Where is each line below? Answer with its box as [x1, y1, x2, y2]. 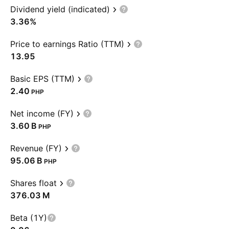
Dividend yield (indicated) [10, 4, 110, 14]
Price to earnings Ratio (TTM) [10, 39, 124, 49]
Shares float [10, 178, 57, 188]
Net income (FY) [10, 108, 74, 119]
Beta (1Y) [10, 213, 47, 223]
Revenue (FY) [10, 143, 62, 153]
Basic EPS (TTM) [10, 74, 75, 84]
